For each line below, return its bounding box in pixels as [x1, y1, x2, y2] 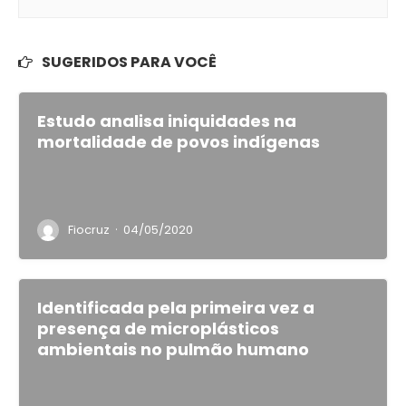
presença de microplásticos [37, 317, 279, 340]
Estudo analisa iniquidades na [37, 110, 296, 132]
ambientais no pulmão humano [37, 338, 309, 361]
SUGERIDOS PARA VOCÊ [42, 52, 217, 72]
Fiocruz [68, 221, 110, 238]
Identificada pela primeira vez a [37, 296, 314, 319]
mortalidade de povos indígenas [37, 130, 320, 153]
